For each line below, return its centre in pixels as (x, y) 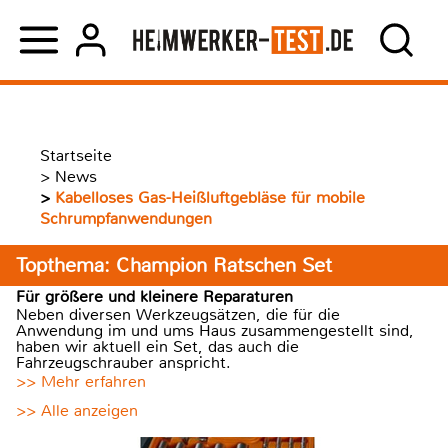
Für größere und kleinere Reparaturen (154, 296)
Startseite (76, 155)
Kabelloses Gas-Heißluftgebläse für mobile (210, 197)
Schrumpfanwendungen (126, 218)
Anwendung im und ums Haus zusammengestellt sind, (215, 330)
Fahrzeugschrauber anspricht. (123, 362)
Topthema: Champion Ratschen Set (174, 265)
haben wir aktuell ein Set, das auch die (157, 346)
